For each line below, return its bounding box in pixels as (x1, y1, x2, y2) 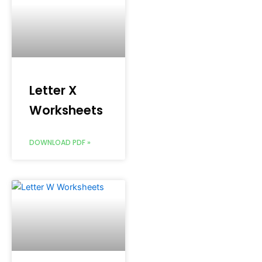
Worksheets (29, 102, 103, 119)
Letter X (29, 82, 77, 99)
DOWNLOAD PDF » (29, 137, 91, 148)
